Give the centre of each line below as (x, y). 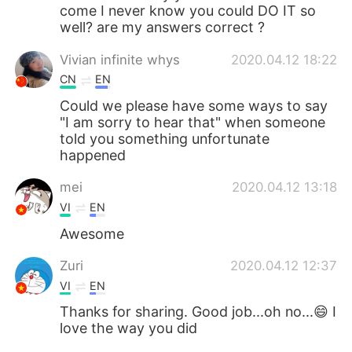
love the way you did (129, 328)
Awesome (92, 233)
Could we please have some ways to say (194, 106)
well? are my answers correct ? (163, 27)
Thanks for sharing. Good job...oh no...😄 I (198, 312)
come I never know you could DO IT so (188, 11)
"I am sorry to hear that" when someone (193, 123)
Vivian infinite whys (120, 59)
